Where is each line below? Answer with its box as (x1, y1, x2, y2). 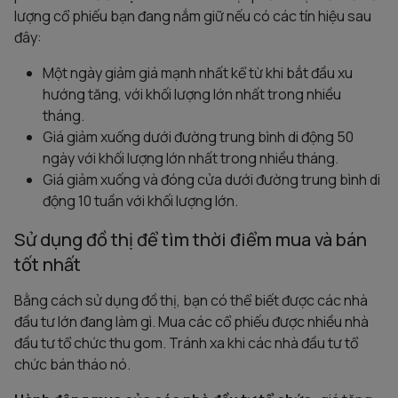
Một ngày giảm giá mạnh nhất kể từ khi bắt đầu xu (43, 62, 353, 83)
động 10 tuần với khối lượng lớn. (43, 190, 238, 211)
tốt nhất (14, 251, 81, 276)
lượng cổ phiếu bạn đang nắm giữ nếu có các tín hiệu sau (14, 5, 371, 26)
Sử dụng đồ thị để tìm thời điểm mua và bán (14, 227, 367, 251)
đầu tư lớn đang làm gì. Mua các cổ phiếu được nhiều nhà (14, 311, 369, 331)
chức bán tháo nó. (14, 354, 131, 374)
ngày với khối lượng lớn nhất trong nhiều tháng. (43, 147, 338, 168)
